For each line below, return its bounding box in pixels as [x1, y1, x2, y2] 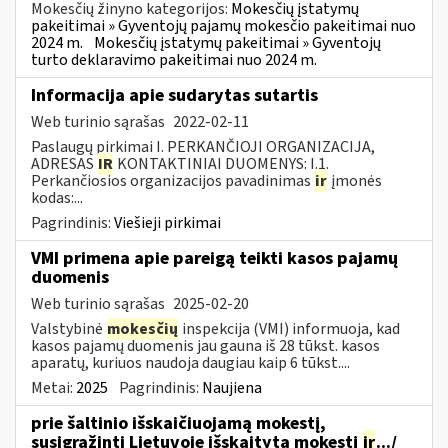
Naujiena [202, 376, 262, 399]
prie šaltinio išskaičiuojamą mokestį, [31, 410, 326, 436]
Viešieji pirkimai [114, 211, 221, 234]
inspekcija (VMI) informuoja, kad [179, 317, 400, 340]
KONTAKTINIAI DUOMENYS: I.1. [114, 152, 329, 175]
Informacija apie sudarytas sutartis [31, 82, 318, 108]
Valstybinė [31, 317, 106, 340]
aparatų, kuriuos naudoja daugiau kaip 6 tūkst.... [31, 351, 350, 374]
